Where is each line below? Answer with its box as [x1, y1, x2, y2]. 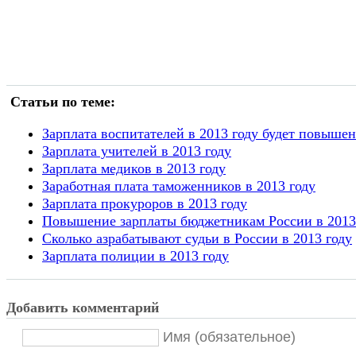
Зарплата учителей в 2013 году [42, 143, 231, 160]
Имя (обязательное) [163, 328, 296, 345]
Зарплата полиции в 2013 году [42, 248, 229, 265]
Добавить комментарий [6, 299, 159, 315]
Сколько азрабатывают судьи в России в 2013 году [42, 230, 352, 247]
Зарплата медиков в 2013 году [42, 161, 226, 177]
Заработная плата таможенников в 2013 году [42, 178, 315, 195]
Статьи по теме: [10, 94, 115, 110]
